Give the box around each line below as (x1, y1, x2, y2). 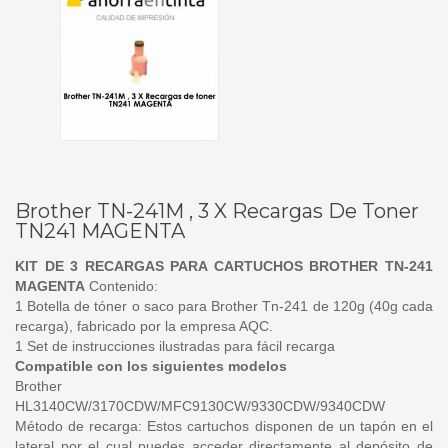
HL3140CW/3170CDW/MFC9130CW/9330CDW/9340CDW (15, 397, 385, 414)
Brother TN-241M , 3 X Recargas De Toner (15, 198, 419, 223)
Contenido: (85, 277, 158, 294)
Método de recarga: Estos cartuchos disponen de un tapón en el (15, 417, 433, 434)
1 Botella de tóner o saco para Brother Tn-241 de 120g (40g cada (15, 297, 433, 314)
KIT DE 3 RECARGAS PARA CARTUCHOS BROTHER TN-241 (15, 257, 433, 274)
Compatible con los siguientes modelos (15, 357, 287, 374)
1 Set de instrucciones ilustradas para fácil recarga (15, 337, 335, 354)
